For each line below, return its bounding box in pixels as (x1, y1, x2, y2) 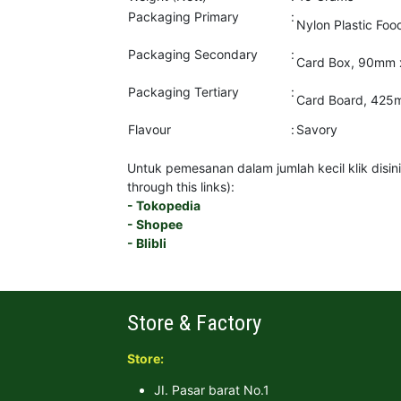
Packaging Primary (128, 9, 239, 24)
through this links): (127, 179, 235, 194)
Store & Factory (127, 310, 261, 336)
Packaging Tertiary (128, 84, 239, 99)
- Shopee (127, 217, 183, 232)
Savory (296, 122, 337, 137)
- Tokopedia (127, 198, 200, 213)
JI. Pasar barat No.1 (154, 382, 269, 397)
